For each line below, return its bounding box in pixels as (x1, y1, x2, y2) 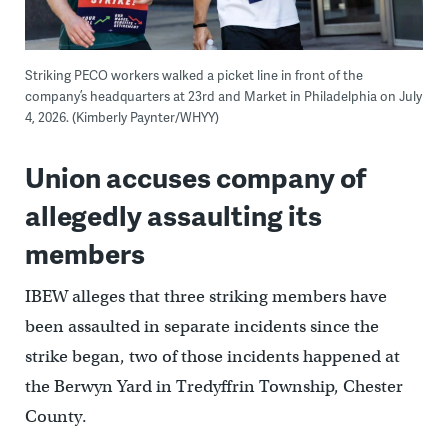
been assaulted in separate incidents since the (24, 315, 379, 337)
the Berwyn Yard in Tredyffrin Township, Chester (24, 375, 403, 397)
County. (24, 405, 87, 427)
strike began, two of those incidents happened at (24, 345, 400, 367)
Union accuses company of (24, 156, 366, 196)
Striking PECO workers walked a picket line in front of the (24, 65, 363, 84)
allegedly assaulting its (24, 194, 322, 234)
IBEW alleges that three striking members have (24, 285, 387, 307)
